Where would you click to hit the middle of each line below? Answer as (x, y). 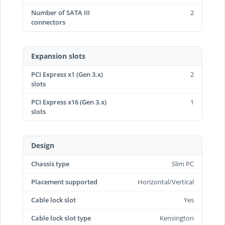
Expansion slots (58, 56)
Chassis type (50, 164)
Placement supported (64, 182)
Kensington (177, 218)
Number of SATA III (61, 13)
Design (43, 145)
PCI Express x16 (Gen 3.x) (69, 102)
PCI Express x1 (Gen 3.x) (67, 74)
